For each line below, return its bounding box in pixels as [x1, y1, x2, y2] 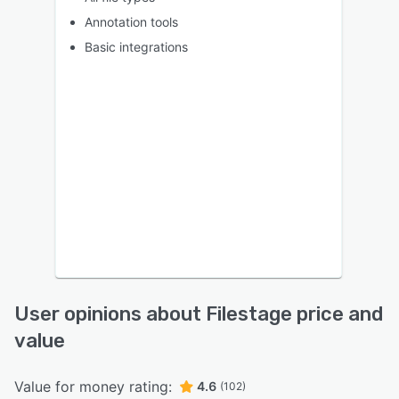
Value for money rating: [14, 378, 172, 396]
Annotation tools [85, 14, 178, 30]
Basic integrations [85, 39, 188, 55]
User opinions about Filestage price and [14, 302, 383, 327]
